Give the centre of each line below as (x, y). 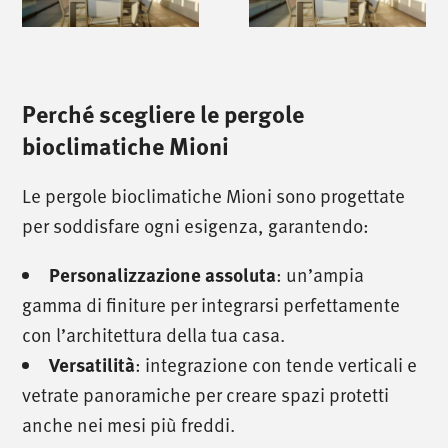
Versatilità (92, 365)
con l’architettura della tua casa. (154, 335)
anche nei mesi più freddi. (129, 425)
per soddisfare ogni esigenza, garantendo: (196, 226)
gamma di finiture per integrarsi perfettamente (211, 305)
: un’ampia (320, 275)
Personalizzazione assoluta (163, 275)
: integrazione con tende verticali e (276, 365)
